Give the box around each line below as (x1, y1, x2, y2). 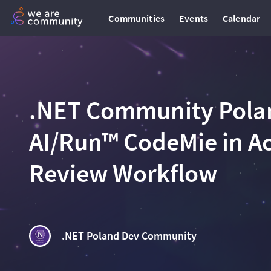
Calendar (223, 12, 261, 24)
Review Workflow (29, 157, 217, 189)
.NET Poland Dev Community (62, 229, 197, 243)
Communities (108, 12, 165, 24)
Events (179, 12, 208, 24)
